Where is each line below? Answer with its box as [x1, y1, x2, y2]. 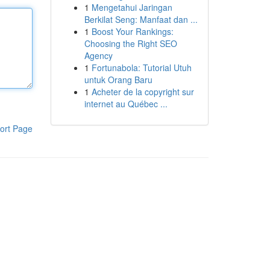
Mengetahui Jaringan [91, 1, 172, 13]
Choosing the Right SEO [84, 37, 177, 49]
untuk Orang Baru [84, 74, 152, 86]
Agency [84, 49, 113, 61]
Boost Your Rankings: [91, 25, 174, 37]
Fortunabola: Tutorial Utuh [91, 61, 192, 74]
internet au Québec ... [84, 98, 168, 110]
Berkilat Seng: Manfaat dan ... [84, 13, 198, 25]
